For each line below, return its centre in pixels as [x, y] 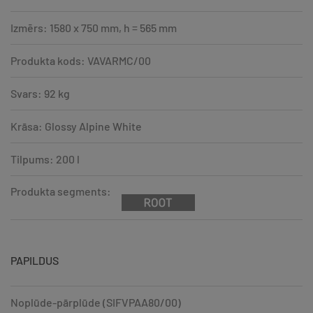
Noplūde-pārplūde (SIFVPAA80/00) [96, 302]
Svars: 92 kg [40, 93]
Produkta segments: [61, 191]
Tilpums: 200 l [45, 159]
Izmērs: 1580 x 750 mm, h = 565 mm [94, 27]
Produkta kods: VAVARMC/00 [81, 60]
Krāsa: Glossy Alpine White [76, 126]
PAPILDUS [35, 260]
